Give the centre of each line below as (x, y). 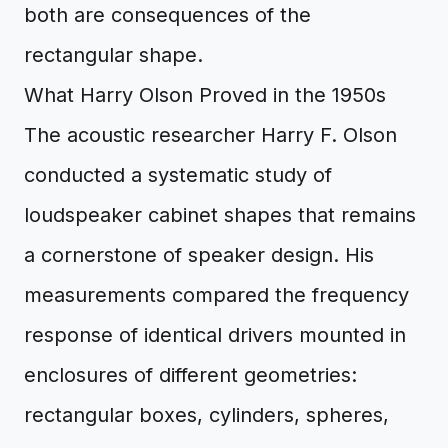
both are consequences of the (167, 15)
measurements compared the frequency (216, 295)
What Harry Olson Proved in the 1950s (205, 95)
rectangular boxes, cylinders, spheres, (206, 415)
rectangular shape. (113, 55)
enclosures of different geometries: (190, 375)
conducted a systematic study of (178, 175)
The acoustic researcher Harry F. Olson (210, 135)
